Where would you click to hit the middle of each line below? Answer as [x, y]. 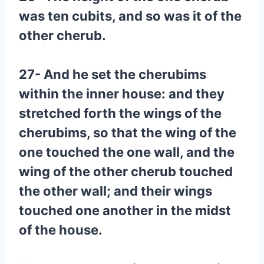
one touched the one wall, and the [127, 152]
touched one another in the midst [125, 210]
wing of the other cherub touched [126, 171]
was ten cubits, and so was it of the [130, 16]
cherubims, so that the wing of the [128, 133]
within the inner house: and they [122, 94]
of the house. [61, 230]
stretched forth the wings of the [120, 113]
